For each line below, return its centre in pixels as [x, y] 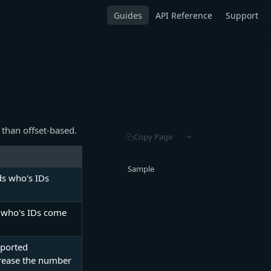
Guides [128, 15]
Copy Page [153, 136]
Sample [141, 169]
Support [242, 15]
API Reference [184, 15]
